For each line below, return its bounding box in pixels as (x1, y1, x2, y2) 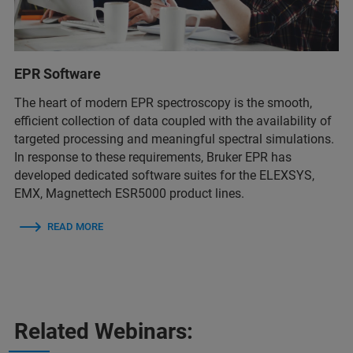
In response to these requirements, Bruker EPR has (14, 150, 292, 165)
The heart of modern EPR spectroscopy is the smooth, (14, 95, 312, 111)
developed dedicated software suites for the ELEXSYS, (14, 168, 314, 184)
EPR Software (14, 65, 101, 83)
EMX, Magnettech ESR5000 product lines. (14, 186, 244, 202)
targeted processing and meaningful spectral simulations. (14, 132, 334, 147)
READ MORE (47, 221, 103, 233)
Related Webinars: (14, 318, 193, 345)
